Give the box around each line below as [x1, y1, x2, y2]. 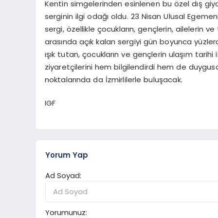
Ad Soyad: [45, 170, 81, 181]
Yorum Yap [45, 150, 88, 161]
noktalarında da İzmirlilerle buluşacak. [44, 74, 182, 85]
